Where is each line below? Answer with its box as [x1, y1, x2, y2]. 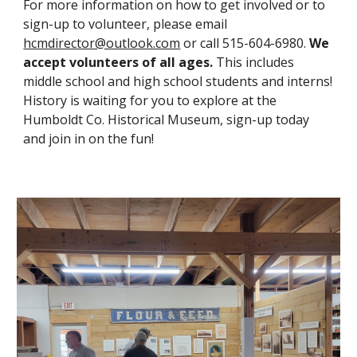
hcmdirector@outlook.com [23, 33, 181, 52]
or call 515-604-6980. [180, 33, 310, 52]
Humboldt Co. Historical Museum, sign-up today [23, 110, 310, 128]
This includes [213, 53, 295, 71]
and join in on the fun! [23, 129, 161, 147]
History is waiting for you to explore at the [23, 91, 277, 109]
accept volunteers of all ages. [23, 53, 214, 71]
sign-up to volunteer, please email [23, 14, 228, 33]
